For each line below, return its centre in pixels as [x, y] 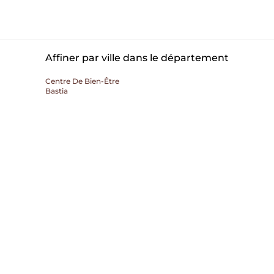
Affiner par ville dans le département [137, 58]
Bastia [57, 91]
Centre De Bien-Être [82, 81]
